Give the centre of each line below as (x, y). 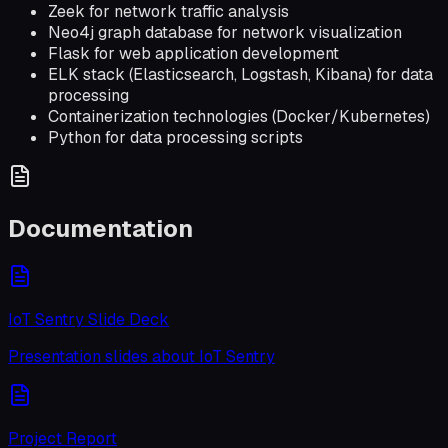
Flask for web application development (193, 53)
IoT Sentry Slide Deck (88, 319)
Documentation (100, 228)
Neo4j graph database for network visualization (225, 32)
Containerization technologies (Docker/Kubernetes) (239, 116)
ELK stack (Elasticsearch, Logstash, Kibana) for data (240, 74)
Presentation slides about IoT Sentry (141, 356)
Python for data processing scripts (175, 137)
